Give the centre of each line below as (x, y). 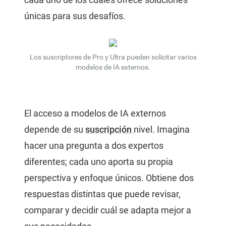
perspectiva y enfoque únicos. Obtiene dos (109, 178)
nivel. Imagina (162, 130)
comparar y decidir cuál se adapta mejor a (108, 210)
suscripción (109, 130)
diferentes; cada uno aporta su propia (99, 162)
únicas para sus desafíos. (75, 16)
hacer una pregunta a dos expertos (94, 146)
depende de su (55, 130)
